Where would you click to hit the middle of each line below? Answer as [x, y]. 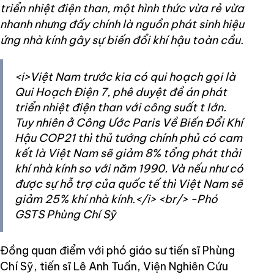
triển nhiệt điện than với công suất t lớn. [120, 108]
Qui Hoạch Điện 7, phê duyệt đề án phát [121, 92]
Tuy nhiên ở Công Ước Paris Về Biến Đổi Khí [129, 123]
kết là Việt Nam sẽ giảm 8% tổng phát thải [128, 154]
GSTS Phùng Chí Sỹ [65, 215]
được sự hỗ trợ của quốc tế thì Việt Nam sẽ [129, 184]
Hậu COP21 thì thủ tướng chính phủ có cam [128, 138]
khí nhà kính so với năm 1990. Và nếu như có [129, 169]
